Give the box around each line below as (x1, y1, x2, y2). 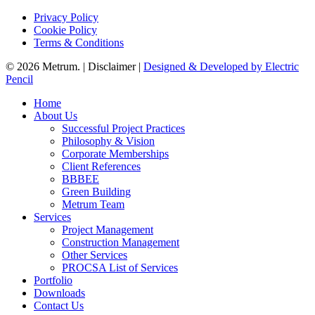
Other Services (62, 248, 127, 261)
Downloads (34, 286, 85, 299)
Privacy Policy (34, 11, 98, 23)
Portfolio (34, 274, 72, 286)
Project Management (62, 223, 153, 236)
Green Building (62, 185, 131, 198)
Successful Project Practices (62, 122, 185, 134)
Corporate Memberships (62, 147, 169, 160)
